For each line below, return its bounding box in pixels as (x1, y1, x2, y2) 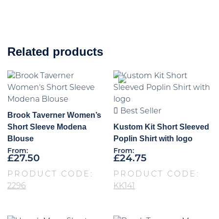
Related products (7, 45, 103, 59)
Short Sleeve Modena (7, 123, 87, 131)
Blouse (7, 134, 34, 143)
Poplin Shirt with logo (113, 134, 193, 143)
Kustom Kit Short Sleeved (113, 123, 210, 131)
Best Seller (118, 108, 162, 116)
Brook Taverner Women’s (7, 111, 101, 120)
